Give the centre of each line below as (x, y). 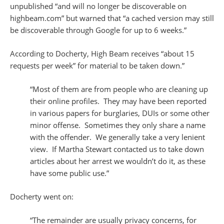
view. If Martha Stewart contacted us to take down (117, 149)
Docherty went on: (42, 197)
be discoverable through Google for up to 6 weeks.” (98, 30)
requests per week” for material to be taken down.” (97, 66)
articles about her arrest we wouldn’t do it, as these (118, 161)
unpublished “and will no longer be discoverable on (98, 6)
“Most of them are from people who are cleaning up (119, 89)
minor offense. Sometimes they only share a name (118, 125)
